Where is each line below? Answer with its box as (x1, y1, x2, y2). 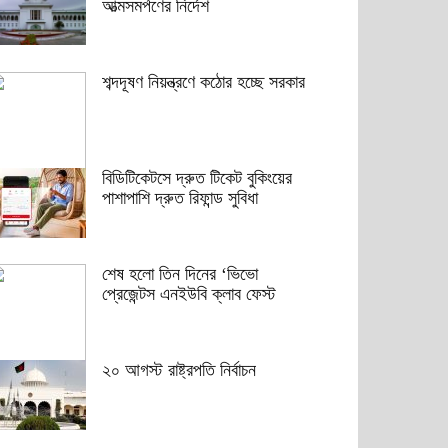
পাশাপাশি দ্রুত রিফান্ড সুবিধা (102, 188, 258, 208)
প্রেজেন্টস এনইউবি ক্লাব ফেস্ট (102, 284, 276, 304)
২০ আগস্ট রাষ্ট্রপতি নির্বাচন (102, 360, 256, 380)
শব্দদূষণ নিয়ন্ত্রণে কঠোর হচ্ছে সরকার (102, 72, 305, 92)
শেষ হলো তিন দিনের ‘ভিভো (102, 264, 258, 284)
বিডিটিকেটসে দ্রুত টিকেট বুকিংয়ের (102, 168, 292, 188)
